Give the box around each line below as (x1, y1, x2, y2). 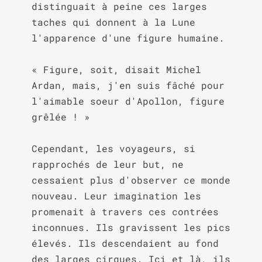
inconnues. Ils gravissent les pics (31, 221, 230, 233)
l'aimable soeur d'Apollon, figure (31, 95, 225, 107)
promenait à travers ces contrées (31, 205, 219, 218)
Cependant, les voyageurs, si (31, 142, 195, 154)
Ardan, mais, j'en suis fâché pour (31, 79, 225, 91)
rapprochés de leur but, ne (31, 158, 184, 170)
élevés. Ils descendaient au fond (31, 237, 219, 249)
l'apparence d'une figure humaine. (31, 32, 225, 44)
